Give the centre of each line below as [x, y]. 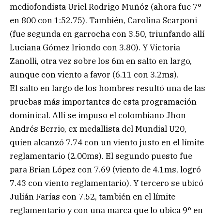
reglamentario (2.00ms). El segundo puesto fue [101, 156]
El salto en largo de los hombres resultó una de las [108, 88]
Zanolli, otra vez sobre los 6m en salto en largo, [101, 61]
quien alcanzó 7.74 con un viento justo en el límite [107, 142]
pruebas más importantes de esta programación [103, 101]
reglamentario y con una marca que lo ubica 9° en [106, 210]
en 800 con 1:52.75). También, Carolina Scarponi [103, 20]
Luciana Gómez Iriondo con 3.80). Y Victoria [95, 47]
